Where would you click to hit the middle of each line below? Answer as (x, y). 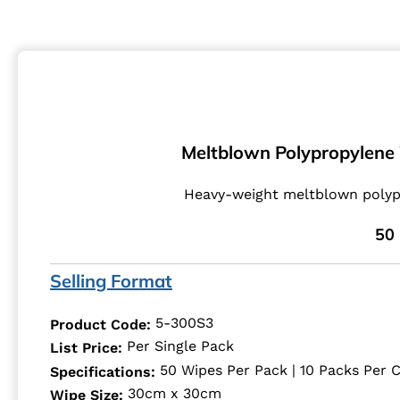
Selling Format (111, 280)
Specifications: (103, 371)
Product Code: (103, 324)
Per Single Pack (178, 346)
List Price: (86, 347)
